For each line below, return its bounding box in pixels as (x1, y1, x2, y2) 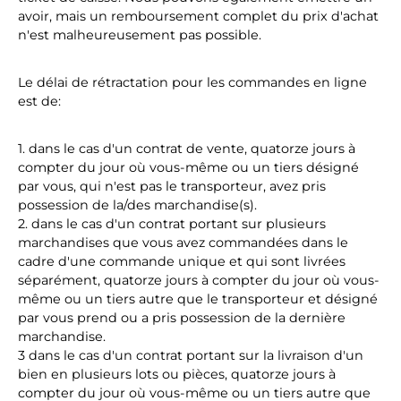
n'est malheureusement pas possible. (18, 27, 261, 43)
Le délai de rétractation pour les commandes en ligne (18, 74, 367, 90)
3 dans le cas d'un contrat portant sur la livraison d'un (18, 347, 363, 363)
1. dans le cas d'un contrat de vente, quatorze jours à (18, 141, 355, 157)
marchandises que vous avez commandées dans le (18, 235, 348, 251)
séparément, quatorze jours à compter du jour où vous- (18, 272, 380, 288)
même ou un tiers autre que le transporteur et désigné (18, 291, 378, 307)
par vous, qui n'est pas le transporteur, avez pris (18, 178, 326, 194)
